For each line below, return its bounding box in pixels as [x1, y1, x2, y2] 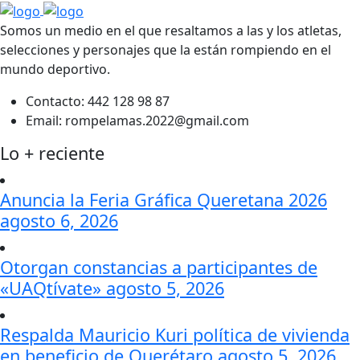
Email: [26, 111, 62, 129]
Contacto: [26, 92, 84, 110]
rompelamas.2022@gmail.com [62, 111, 249, 129]
